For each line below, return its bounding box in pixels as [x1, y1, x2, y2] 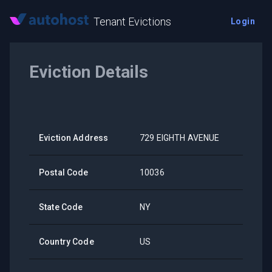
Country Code [39, 237, 94, 246]
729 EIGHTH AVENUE [140, 133, 220, 143]
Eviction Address [39, 133, 109, 143]
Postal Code [39, 168, 89, 177]
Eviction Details [29, 62, 148, 82]
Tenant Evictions [93, 15, 171, 28]
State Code [39, 202, 83, 212]
